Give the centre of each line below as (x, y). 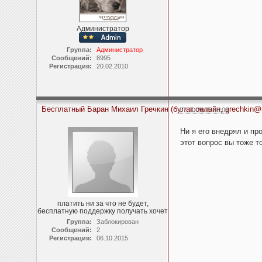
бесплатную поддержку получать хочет (103, 211)
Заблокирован (117, 222)
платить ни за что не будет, (103, 204)
